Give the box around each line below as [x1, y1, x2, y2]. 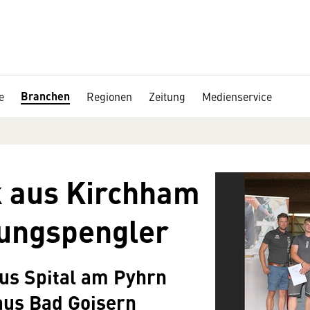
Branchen [21, 88, 70, 104]
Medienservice [202, 89, 272, 104]
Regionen [86, 89, 132, 104]
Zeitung [149, 89, 185, 104]
